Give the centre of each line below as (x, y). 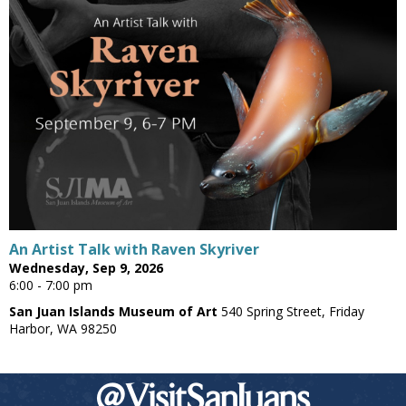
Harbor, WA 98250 (63, 329)
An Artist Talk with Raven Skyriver (134, 250)
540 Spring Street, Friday (291, 312)
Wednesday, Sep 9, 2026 (86, 268)
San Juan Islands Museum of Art (113, 312)
